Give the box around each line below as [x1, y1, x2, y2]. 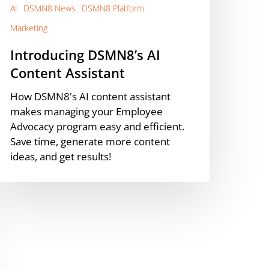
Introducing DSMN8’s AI [10, 46, 160, 64]
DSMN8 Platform [82, 2, 144, 14]
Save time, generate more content [10, 134, 170, 149]
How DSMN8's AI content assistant [10, 89, 171, 104]
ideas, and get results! [10, 150, 111, 164]
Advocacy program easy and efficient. [10, 119, 184, 134]
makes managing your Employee [10, 104, 163, 119]
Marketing [10, 22, 47, 34]
